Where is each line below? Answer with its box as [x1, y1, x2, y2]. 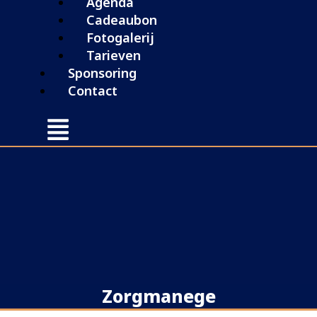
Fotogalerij [86, 28, 154, 46]
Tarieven [86, 46, 141, 64]
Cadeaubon [86, 11, 157, 28]
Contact [68, 81, 117, 99]
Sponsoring [68, 64, 137, 81]
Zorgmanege [101, 284, 216, 309]
